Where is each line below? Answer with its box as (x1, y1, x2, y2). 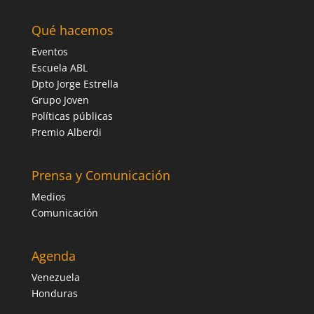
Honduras (31, 287, 78, 301)
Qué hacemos (31, 22, 114, 39)
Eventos (31, 45, 68, 59)
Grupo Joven (31, 93, 89, 107)
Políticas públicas (31, 109, 113, 123)
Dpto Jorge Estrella (31, 77, 118, 91)
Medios (31, 190, 66, 204)
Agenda (31, 247, 76, 265)
